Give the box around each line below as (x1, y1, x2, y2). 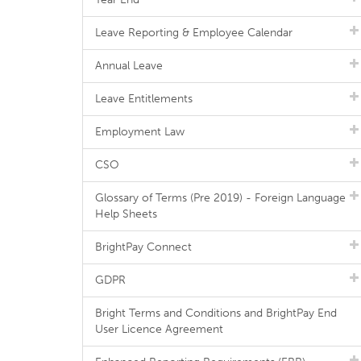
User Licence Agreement (95, 322, 223, 336)
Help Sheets (95, 207, 157, 221)
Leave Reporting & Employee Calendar (95, 26, 293, 39)
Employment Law (95, 125, 185, 139)
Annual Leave (95, 59, 163, 73)
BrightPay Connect (95, 240, 192, 254)
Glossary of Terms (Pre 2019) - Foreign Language (95, 191, 346, 205)
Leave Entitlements (95, 92, 193, 106)
